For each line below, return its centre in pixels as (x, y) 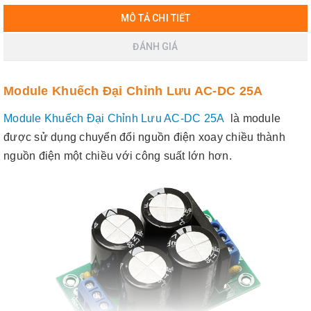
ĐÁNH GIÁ (155, 46)
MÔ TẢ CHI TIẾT (155, 18)
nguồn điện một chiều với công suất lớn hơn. (118, 155)
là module (254, 118)
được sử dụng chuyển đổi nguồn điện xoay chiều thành (144, 137)
